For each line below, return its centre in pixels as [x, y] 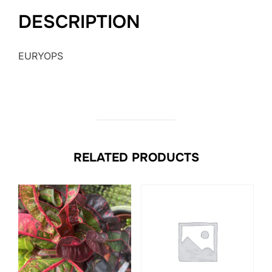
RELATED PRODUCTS [136, 157]
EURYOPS [41, 56]
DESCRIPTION [79, 22]
